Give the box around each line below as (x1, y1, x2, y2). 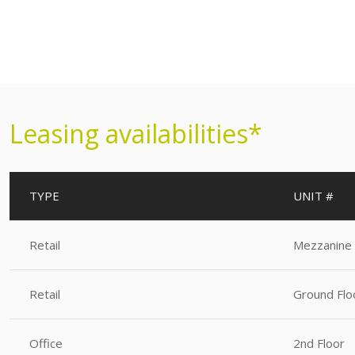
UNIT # (293, 187, 334, 204)
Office (29, 334, 63, 351)
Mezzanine (293, 236, 352, 253)
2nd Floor (293, 334, 345, 351)
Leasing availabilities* (10, 116, 262, 151)
